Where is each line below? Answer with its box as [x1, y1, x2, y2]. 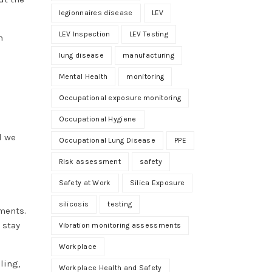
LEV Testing [129, 29, 169, 38]
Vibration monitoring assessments [58, 220, 182, 229]
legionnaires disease [58, 8, 133, 17]
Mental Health [58, 72, 108, 81]
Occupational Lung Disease [58, 135, 155, 144]
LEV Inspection [58, 29, 110, 38]
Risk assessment [58, 157, 121, 166]
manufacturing [123, 50, 175, 59]
